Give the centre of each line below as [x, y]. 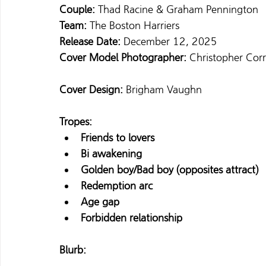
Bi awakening [111, 154]
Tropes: [76, 122]
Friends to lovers [118, 138]
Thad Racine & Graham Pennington [180, 9]
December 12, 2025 [172, 42]
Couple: [79, 9]
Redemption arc [117, 186]
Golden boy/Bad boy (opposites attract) [170, 170]
